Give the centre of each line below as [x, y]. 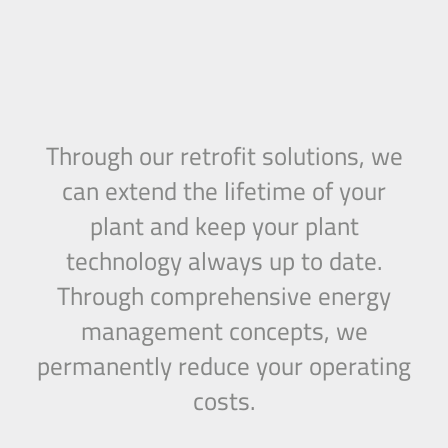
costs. [224, 401]
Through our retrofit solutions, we [224, 156]
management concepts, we [224, 331]
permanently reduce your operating [224, 366]
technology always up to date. [224, 261]
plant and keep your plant [224, 226]
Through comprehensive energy [224, 296]
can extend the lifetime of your [224, 191]
